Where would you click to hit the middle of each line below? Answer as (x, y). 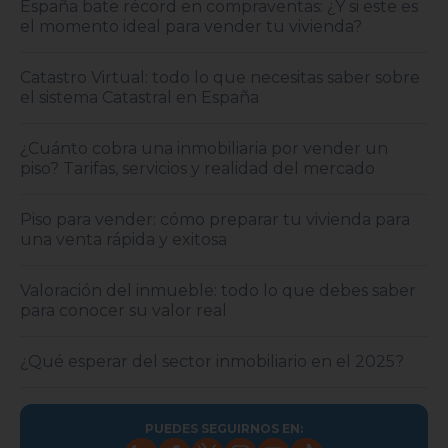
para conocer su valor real (123, 311)
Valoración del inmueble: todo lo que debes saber (218, 291)
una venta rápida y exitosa (123, 240)
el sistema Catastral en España (139, 98)
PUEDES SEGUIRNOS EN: (224, 429)
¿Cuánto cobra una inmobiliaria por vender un (204, 149)
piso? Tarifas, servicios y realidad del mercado (197, 169)
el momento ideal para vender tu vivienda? (191, 27)
